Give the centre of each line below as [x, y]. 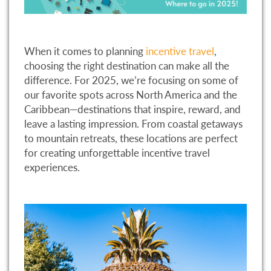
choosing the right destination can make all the [127, 65]
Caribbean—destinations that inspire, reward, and [132, 109]
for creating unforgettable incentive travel [117, 152]
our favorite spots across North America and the [131, 94]
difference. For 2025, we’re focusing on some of [131, 80]
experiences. [52, 167]
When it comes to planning [85, 51]
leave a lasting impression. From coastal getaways [133, 123]
